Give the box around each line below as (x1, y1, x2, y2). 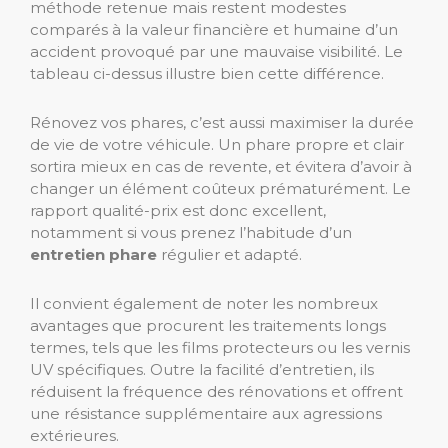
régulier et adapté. (157, 245, 302, 265)
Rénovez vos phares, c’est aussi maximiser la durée (30, 113, 414, 133)
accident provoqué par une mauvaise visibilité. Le (30, 42, 403, 62)
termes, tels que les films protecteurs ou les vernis (30, 338, 410, 358)
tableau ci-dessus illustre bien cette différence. (30, 64, 384, 84)
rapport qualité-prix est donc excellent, (30, 201, 326, 221)
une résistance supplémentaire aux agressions (30, 404, 382, 424)
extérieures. (30, 426, 119, 446)
